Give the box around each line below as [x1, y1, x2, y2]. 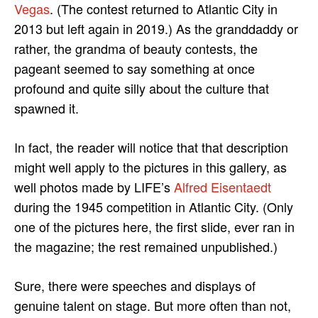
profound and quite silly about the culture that [14, 78, 269, 97]
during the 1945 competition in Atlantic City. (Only [14, 197, 293, 216]
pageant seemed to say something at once [14, 58, 255, 77]
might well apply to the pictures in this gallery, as [14, 157, 287, 176]
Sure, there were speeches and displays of [14, 275, 256, 295]
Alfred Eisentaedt [174, 177, 271, 196]
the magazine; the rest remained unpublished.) [14, 236, 278, 256]
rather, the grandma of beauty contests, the [14, 38, 258, 57]
